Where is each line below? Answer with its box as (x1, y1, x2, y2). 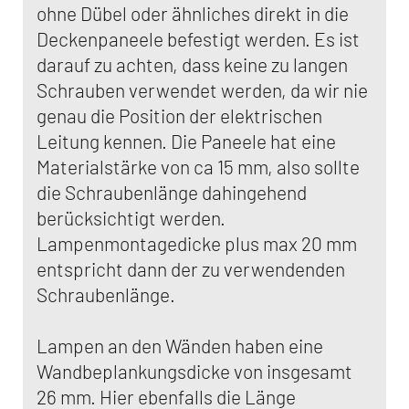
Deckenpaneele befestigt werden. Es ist (37, 27, 360, 50)
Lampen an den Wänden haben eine (37, 334, 323, 357)
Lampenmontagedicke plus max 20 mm (37, 232, 357, 255)
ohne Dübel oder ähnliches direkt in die (37, 2, 349, 25)
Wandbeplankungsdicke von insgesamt (37, 360, 352, 383)
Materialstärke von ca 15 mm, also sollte (37, 155, 360, 178)
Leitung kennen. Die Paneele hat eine (37, 130, 336, 152)
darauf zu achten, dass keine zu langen (37, 53, 348, 76)
